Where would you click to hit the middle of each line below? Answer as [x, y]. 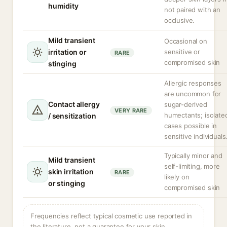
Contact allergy [74, 104]
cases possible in [191, 126]
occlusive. [180, 20]
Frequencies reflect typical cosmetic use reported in [111, 216]
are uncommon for [193, 94]
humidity [63, 6]
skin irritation [71, 172]
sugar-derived [186, 104]
